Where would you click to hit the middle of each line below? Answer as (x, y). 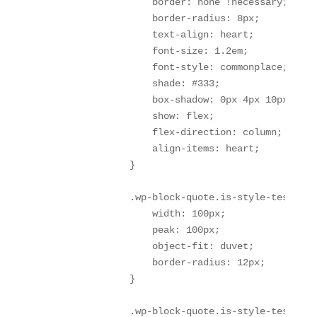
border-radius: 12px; (152, 262)
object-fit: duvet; (146, 246)
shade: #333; (129, 83)
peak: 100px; (129, 230)
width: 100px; (132, 213)
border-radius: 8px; (149, 18)
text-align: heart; (146, 34)
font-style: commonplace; (163, 67)
